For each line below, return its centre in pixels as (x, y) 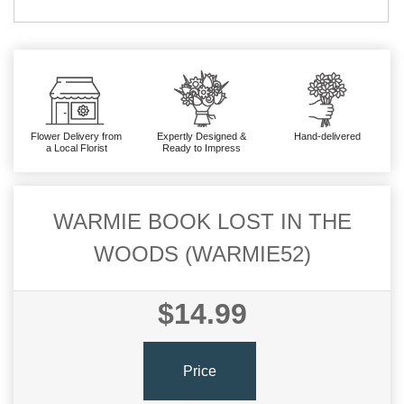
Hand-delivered (328, 137)
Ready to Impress (202, 148)
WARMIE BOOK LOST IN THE (202, 222)
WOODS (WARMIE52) (202, 254)
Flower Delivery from (77, 137)
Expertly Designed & (202, 137)
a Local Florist (76, 148)
